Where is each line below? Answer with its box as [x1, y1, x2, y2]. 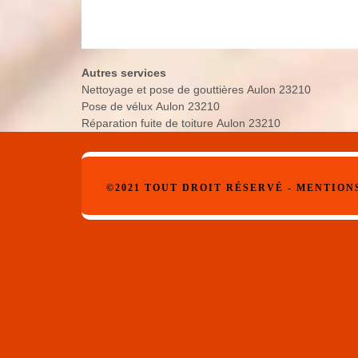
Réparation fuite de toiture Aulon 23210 [82, 116, 280, 129]
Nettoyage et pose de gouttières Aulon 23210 [82, 82, 311, 96]
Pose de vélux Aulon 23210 [82, 99, 220, 113]
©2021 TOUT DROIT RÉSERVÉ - [105, 181, 296, 193]
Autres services [82, 66, 166, 79]
